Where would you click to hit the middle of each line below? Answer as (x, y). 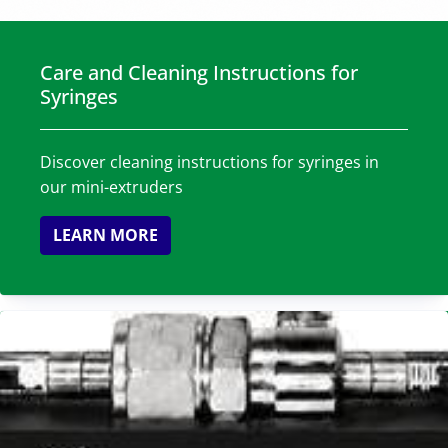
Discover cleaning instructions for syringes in (209, 161)
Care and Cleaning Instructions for (199, 72)
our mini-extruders (111, 186)
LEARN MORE (105, 234)
